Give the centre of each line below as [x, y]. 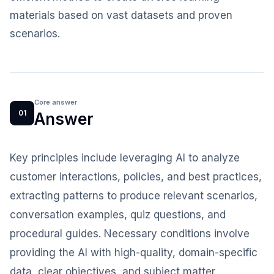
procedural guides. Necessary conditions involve [130, 234]
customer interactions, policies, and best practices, [136, 177]
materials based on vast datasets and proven [121, 15]
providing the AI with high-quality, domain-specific [134, 253]
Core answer [56, 102]
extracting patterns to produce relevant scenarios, [134, 196]
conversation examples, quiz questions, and [118, 215]
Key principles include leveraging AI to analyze [125, 158]
